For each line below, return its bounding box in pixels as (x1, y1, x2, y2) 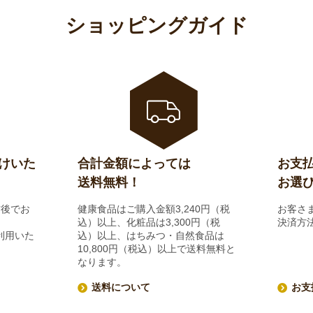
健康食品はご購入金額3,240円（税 (77, 203, 230, 215)
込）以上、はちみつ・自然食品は (77, 230, 224, 242)
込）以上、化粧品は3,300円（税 (77, 217, 220, 228)
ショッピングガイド (65, 15, 248, 37)
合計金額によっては (77, 156, 191, 171)
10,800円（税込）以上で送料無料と (77, 243, 235, 255)
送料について (91, 282, 150, 293)
